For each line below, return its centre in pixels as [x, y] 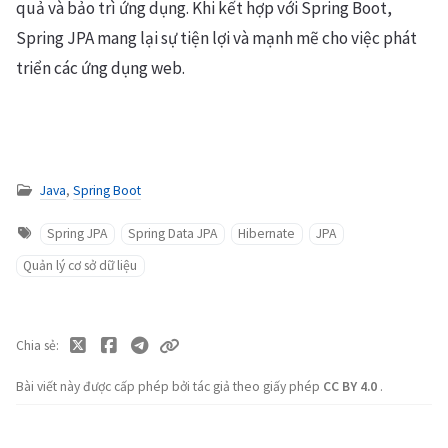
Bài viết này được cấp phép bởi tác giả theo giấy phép [169, 386]
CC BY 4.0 [351, 386]
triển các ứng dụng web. [100, 67]
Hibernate [267, 233]
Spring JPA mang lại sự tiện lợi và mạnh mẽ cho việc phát [216, 37]
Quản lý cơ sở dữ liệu [80, 265]
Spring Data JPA [173, 233]
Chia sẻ [36, 345]
